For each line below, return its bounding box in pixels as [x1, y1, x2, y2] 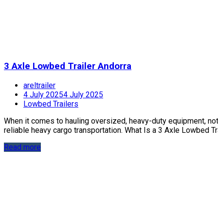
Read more [4, 143, 41, 152]
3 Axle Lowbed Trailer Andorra [4, 61, 131, 72]
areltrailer [23, 81, 55, 91]
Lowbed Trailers [23, 99, 78, 109]
